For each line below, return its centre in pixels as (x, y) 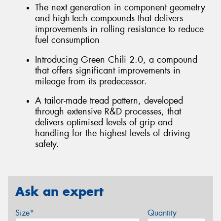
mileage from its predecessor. (91, 81)
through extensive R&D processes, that (108, 112)
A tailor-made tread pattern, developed (109, 101)
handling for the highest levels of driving (112, 133)
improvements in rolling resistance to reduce (119, 29)
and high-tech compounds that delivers (109, 18)
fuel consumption (67, 40)
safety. (47, 144)
